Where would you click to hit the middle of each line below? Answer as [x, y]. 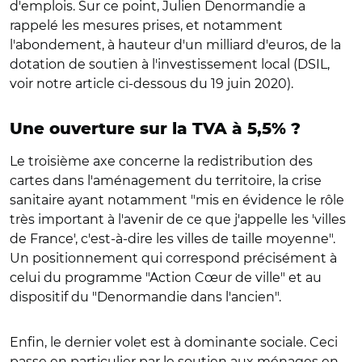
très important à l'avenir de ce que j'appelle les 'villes [178, 219]
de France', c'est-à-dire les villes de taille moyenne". [173, 238]
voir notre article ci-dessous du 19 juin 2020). [152, 83]
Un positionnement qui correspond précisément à [173, 258]
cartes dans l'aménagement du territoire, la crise [166, 180]
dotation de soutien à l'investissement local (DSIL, [170, 64]
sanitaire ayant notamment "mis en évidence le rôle [177, 200]
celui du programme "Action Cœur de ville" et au [166, 277]
